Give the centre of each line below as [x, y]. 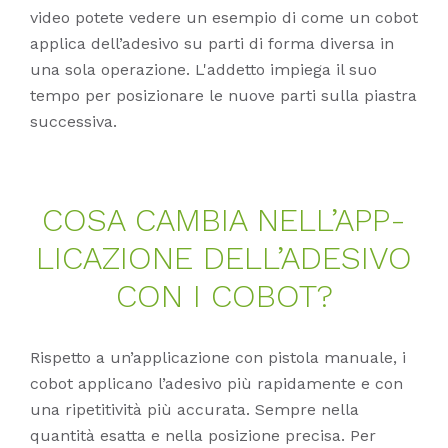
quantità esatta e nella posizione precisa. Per [203, 435]
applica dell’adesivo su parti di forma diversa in [212, 43]
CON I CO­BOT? [224, 295]
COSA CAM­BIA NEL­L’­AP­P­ [224, 219]
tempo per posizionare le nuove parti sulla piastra [223, 95]
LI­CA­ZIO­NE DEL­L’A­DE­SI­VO [224, 257]
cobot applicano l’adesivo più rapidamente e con [216, 383]
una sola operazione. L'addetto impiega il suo [203, 69]
